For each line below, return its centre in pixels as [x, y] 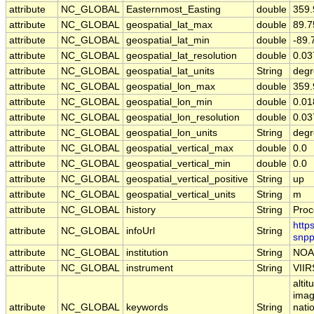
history [141, 210]
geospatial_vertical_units [181, 195]
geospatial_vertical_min [178, 164]
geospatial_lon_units [172, 133]
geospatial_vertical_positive [187, 179]
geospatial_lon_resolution [183, 118]
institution [147, 253]
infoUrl [141, 231]
